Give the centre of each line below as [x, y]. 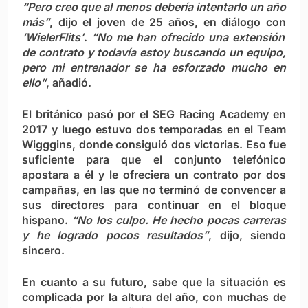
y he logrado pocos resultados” [115, 235]
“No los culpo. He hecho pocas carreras [179, 220]
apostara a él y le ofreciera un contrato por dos [154, 175]
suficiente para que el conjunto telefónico [154, 160]
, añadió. [69, 83]
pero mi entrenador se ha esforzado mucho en [154, 68]
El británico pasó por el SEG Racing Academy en [154, 114]
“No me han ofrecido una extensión [186, 37]
